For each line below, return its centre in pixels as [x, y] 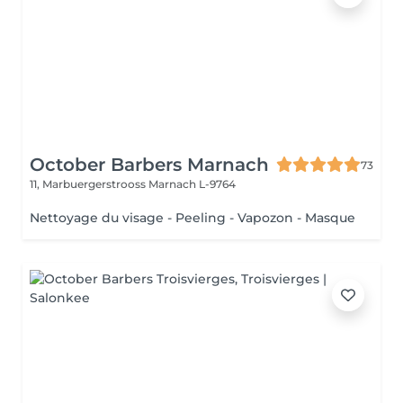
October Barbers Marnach [149, 165]
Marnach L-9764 [192, 184]
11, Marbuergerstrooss [89, 184]
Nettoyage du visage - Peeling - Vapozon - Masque [193, 218]
